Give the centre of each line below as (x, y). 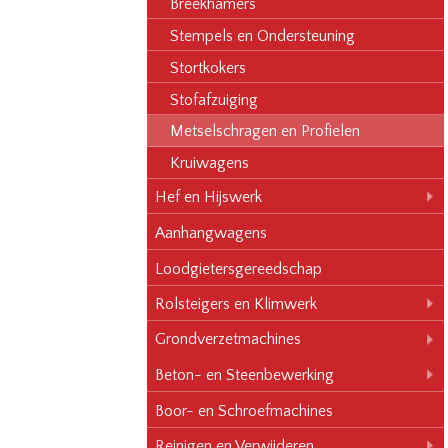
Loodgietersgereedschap (239, 269)
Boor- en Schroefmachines (244, 410)
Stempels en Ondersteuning (263, 35)
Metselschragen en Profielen (265, 131)
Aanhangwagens (211, 233)
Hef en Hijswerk (209, 197)
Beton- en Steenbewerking (245, 374)
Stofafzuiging (214, 99)
